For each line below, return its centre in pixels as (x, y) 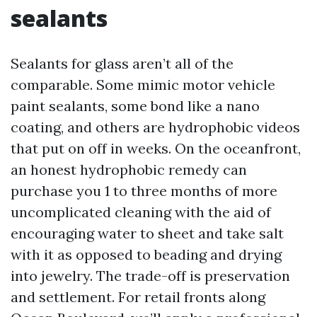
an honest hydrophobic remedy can (129, 169)
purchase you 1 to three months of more (144, 191)
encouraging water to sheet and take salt (147, 233)
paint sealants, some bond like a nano (135, 106)
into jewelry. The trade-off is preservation (150, 276)
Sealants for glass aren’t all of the (122, 63)
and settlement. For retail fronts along (138, 297)
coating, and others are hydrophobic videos (155, 127)
